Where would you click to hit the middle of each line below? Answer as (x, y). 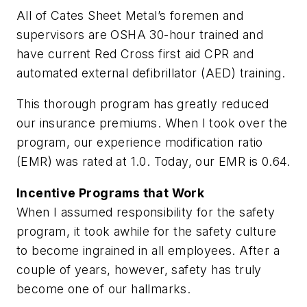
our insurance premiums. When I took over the (152, 123)
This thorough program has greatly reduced (143, 104)
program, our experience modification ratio (140, 143)
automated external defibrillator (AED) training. (151, 73)
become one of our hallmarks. (104, 289)
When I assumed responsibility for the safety (146, 212)
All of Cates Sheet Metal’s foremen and (130, 15)
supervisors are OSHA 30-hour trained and (140, 34)
